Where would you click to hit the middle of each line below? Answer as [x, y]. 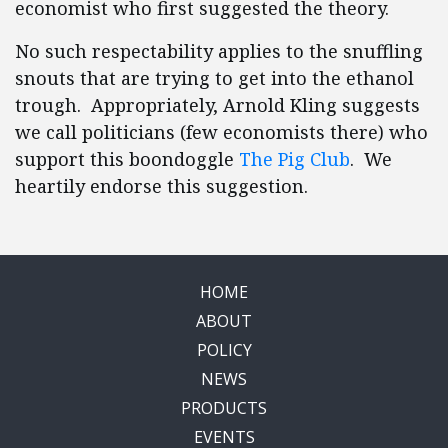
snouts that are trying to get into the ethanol [214, 78]
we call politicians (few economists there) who [221, 132]
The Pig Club [294, 159]
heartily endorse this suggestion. [161, 186]
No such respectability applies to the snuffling [219, 51]
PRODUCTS [224, 408]
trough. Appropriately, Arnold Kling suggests [217, 105]
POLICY [224, 350]
